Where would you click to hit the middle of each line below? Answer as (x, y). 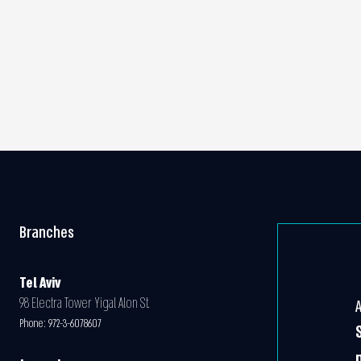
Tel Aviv (40, 283)
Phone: (33, 324)
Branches (47, 233)
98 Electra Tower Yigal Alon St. (85, 303)
